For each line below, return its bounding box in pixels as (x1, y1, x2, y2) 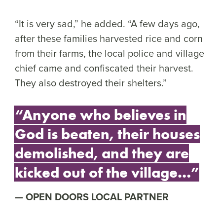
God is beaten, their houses (15, 125, 200, 144)
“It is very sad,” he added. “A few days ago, (15, 16, 200, 31)
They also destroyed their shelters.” (15, 75, 172, 90)
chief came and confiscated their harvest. (15, 61, 193, 75)
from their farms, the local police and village (15, 46, 204, 61)
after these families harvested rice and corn (15, 31, 203, 46)
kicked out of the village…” (15, 163, 199, 182)
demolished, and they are (15, 144, 189, 163)
